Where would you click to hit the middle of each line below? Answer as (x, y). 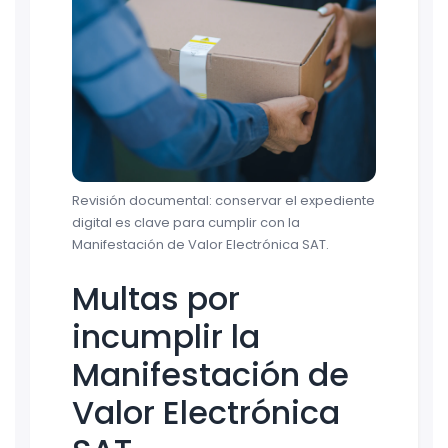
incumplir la (166, 336)
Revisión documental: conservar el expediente (223, 200)
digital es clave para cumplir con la (186, 222)
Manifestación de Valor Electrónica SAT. (200, 244)
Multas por (156, 298)
